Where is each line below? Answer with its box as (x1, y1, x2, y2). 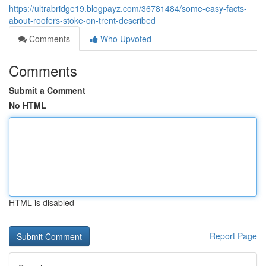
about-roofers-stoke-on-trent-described (9, 14, 156, 26)
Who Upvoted (98, 33, 151, 45)
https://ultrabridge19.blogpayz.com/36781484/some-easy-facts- (9, 2, 247, 14)
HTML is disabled (9, 197, 74, 208)
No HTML (9, 99, 46, 111)
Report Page (210, 230, 257, 242)
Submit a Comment (9, 84, 85, 96)
